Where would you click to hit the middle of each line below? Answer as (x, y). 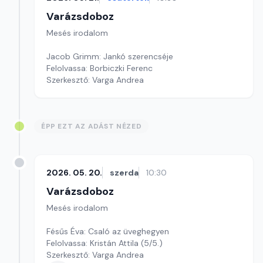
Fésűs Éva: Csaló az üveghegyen (108, 231)
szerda (124, 173)
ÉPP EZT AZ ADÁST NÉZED (92, 126)
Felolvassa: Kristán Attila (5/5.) (152, 243)
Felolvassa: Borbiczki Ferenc (100, 68)
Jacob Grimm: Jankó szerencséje (110, 56)
